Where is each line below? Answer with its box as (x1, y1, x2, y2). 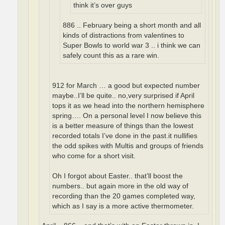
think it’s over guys (73, 2, 132, 10)
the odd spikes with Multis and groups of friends (52, 142, 203, 150)
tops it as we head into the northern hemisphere (52, 101, 204, 109)
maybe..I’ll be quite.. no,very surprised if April (52, 91, 194, 99)
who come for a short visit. (52, 152, 136, 160)
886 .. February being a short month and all (63, 22, 201, 29)
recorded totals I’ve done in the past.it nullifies (52, 132, 197, 140)
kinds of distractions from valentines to (63, 32, 184, 39)
